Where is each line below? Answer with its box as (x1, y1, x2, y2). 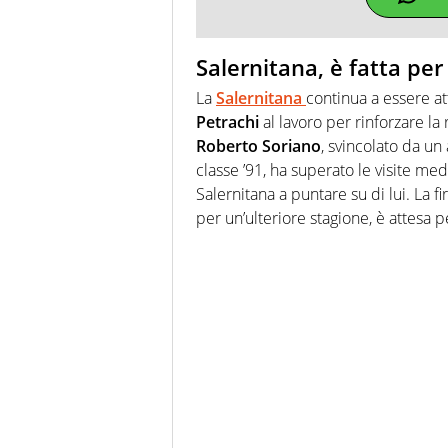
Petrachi (196, 110, 259, 133)
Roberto (196, 134, 258, 157)
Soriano (262, 134, 321, 157)
